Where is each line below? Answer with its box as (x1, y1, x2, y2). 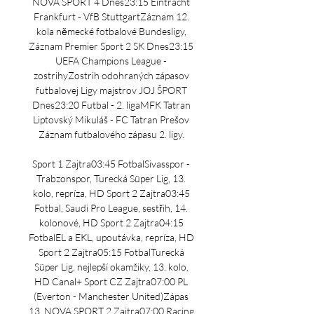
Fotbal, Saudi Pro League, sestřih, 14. (34, 202, 188, 214)
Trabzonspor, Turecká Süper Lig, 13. (36, 172, 186, 184)
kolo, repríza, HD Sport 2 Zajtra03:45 (32, 187, 190, 199)
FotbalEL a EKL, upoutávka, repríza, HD (28, 231, 194, 243)
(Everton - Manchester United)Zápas (34, 290, 189, 302)
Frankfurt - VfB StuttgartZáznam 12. (33, 11, 189, 22)
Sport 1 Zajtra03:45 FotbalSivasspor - (32, 158, 190, 170)
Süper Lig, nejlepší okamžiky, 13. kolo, (34, 261, 189, 273)
